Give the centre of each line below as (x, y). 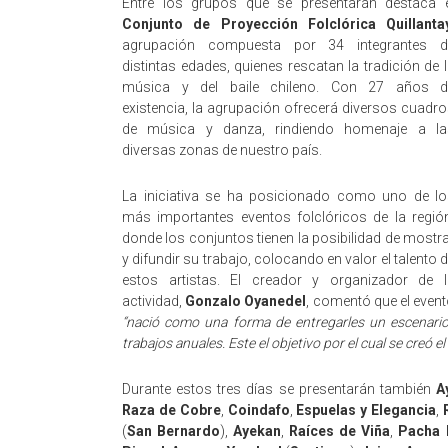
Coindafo (258, 410)
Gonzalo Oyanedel (246, 301)
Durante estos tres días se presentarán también (279, 389)
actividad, (154, 301)
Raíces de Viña (340, 431)
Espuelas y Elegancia (366, 410)
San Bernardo (174, 431)
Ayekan (257, 431)
